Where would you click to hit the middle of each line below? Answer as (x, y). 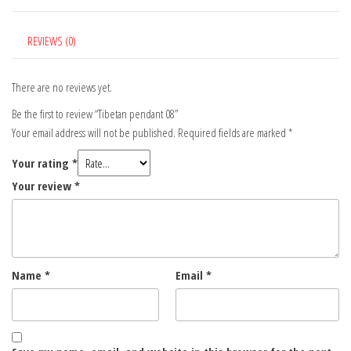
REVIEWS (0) (52, 40)
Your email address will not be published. (94, 133)
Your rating (42, 163)
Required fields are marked (233, 133)
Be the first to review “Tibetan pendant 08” (95, 114)
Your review (43, 186)
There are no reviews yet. (62, 87)
